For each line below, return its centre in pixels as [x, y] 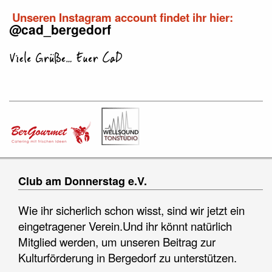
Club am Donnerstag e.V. [83, 181]
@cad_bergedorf [60, 29]
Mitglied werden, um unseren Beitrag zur [117, 242]
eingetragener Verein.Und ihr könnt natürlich [125, 226]
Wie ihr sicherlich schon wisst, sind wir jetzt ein [131, 210]
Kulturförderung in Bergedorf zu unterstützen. [127, 258]
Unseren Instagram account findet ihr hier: [121, 18]
